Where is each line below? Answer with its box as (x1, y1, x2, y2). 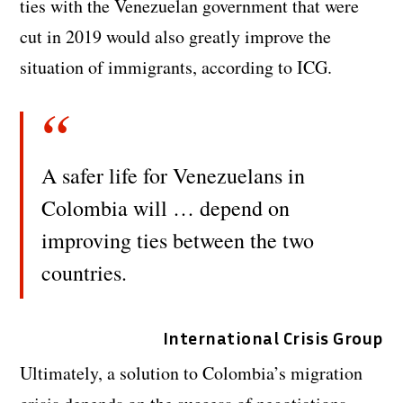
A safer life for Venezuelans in (41, 160, 306, 190)
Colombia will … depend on (41, 193, 291, 222)
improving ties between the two (41, 225, 315, 255)
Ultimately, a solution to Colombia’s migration (20, 360, 363, 385)
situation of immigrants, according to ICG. (20, 54, 333, 79)
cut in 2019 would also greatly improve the (20, 23, 332, 49)
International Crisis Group (162, 326, 383, 348)
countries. (41, 257, 128, 287)
